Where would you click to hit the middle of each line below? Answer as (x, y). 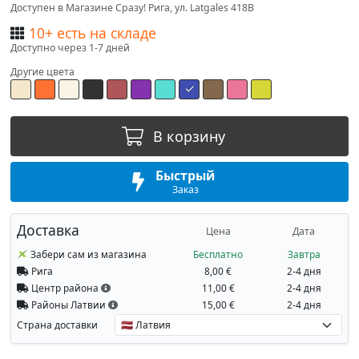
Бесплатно (218, 254)
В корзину (188, 136)
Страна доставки (57, 325)
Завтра (304, 254)
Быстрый (186, 175)
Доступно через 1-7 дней (70, 47)
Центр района (65, 288)
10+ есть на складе (92, 32)
